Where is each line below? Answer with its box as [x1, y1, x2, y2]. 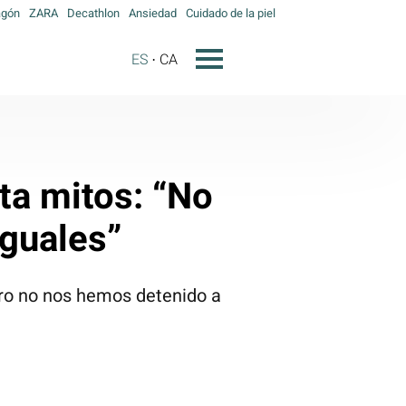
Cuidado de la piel [186, 6, 275, 20]
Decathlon [67, 6, 120, 20]
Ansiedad [129, 6, 177, 20]
